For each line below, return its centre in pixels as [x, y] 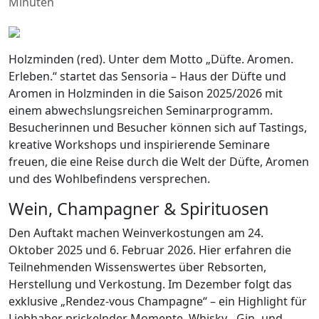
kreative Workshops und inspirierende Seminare [139, 144]
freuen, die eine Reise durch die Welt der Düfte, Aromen [159, 161]
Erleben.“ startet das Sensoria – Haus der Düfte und [147, 76]
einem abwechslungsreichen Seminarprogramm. [141, 110]
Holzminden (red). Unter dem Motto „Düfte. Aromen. [151, 59]
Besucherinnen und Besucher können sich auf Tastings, [158, 127]
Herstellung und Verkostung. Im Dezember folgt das [150, 284]
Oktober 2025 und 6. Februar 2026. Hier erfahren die [150, 250]
